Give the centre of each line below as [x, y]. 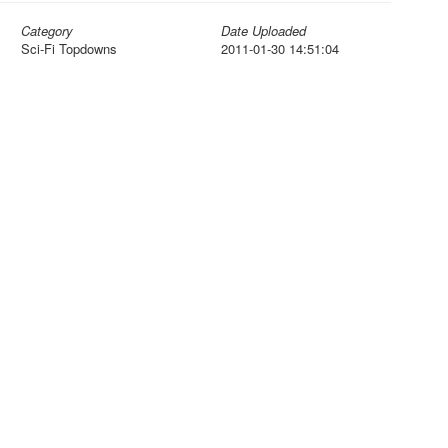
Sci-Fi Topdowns [69, 48]
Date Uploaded [263, 30]
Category [47, 30]
